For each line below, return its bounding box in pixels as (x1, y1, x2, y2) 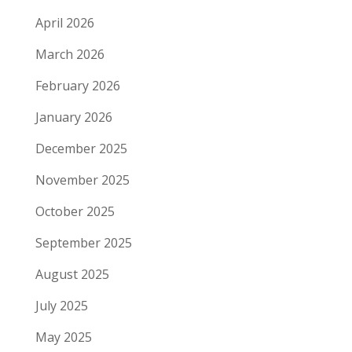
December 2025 (35, 140, 127, 158)
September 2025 (35, 234, 132, 252)
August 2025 (35, 266, 109, 284)
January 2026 (35, 108, 112, 126)
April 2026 (35, 14, 94, 32)
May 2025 (35, 328, 92, 346)
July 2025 (35, 297, 88, 315)
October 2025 (35, 203, 115, 221)
